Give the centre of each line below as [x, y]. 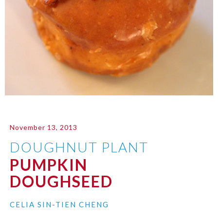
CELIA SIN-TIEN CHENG [59, 204]
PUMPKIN [49, 164]
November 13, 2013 [44, 127]
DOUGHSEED [61, 181]
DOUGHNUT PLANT [79, 147]
